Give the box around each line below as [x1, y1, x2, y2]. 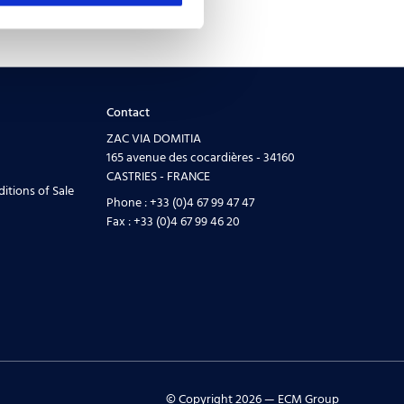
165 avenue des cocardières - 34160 [106, 149, 295, 167]
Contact [106, 104, 150, 122]
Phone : [106, 194, 150, 212]
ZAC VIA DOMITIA [106, 130, 201, 148]
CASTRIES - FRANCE [106, 168, 210, 186]
